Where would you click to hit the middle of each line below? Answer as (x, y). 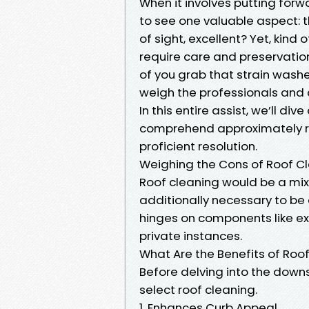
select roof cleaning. (198, 289)
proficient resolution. (198, 146)
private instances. (191, 236)
